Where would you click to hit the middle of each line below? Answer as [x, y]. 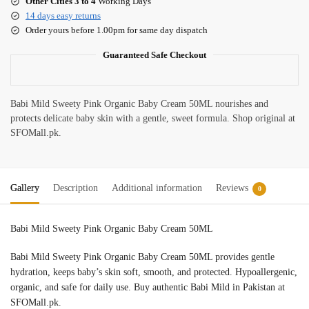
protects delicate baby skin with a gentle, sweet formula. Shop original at [153, 118]
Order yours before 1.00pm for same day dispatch [117, 30]
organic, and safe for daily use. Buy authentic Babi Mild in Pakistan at [148, 288]
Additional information [157, 188]
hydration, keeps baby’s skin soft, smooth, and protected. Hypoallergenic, [154, 272]
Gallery [25, 188]
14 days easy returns [63, 15]
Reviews [232, 188]
